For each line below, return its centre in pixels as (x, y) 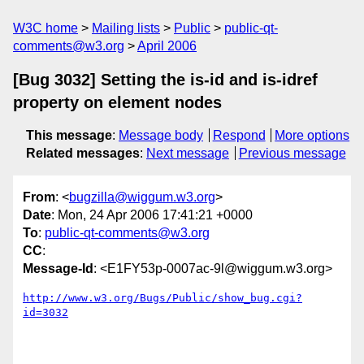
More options (312, 135)
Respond (239, 135)
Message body (161, 135)
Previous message (292, 153)
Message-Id (58, 269)
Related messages (83, 153)
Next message (188, 153)
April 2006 (167, 46)
